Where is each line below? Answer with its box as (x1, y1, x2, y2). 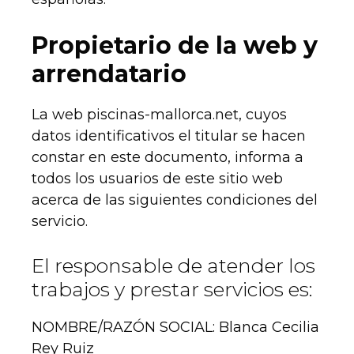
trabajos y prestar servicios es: (32, 277, 313, 302)
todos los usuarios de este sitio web (32, 170, 283, 188)
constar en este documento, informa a (32, 149, 303, 167)
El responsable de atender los (32, 254, 315, 278)
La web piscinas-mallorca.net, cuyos (32, 106, 287, 124)
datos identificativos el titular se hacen (32, 127, 306, 145)
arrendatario (32, 59, 186, 89)
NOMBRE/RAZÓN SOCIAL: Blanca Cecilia (32, 318, 319, 337)
